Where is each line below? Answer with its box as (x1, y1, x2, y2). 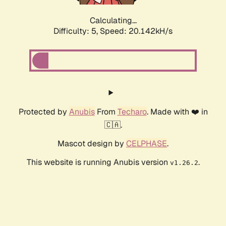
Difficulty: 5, (53, 26, 100, 37)
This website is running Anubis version (26, 157, 170, 168)
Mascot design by (58, 138, 126, 149)
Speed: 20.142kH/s (100, 26, 173, 37)
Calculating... (89, 15, 137, 26)
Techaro (117, 106, 147, 118)
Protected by (18, 106, 69, 118)
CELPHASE (126, 138, 167, 149)
